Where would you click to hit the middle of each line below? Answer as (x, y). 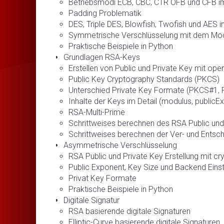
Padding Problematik (105, 13)
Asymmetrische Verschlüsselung (120, 145)
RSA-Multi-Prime (97, 112)
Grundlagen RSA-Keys (102, 57)
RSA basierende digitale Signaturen (129, 211)
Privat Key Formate (102, 178)
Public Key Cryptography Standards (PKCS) (144, 79)
